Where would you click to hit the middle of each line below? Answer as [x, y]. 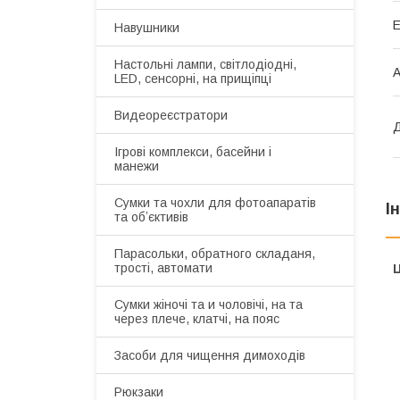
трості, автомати [163, 268]
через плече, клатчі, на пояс [197, 319]
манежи [137, 166]
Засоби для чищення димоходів [210, 355]
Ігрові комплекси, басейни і [193, 152]
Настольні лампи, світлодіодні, [205, 64]
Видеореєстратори [171, 115]
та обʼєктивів [151, 217]
